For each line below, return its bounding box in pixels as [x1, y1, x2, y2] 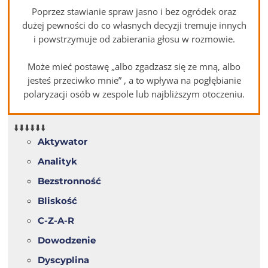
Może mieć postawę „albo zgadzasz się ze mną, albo [28, 60, 240, 73]
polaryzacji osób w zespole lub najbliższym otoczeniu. [23, 88, 245, 100]
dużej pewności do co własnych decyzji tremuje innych [22, 19, 246, 32]
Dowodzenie [38, 234, 96, 246]
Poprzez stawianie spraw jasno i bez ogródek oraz [32, 5, 236, 18]
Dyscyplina [38, 254, 90, 266]
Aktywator [38, 136, 88, 148]
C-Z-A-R [38, 215, 75, 227]
